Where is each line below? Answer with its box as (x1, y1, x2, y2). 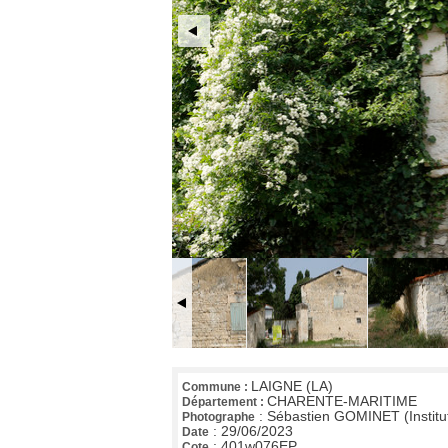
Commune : (182, 380, 251, 395)
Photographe (182, 410, 255, 425)
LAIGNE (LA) (251, 379, 333, 395)
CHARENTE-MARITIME (267, 394, 417, 410)
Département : (182, 395, 267, 410)
